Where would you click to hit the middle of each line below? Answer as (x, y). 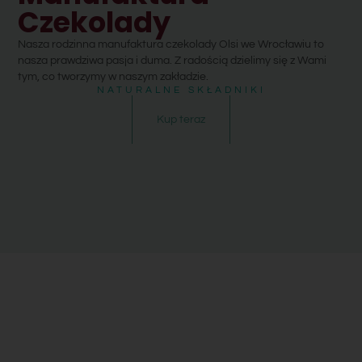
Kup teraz (181, 120)
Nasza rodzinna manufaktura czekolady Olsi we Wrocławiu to (171, 45)
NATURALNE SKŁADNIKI (181, 90)
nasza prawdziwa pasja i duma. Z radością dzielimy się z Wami (173, 61)
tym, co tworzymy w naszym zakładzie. (114, 77)
